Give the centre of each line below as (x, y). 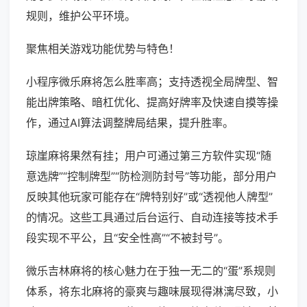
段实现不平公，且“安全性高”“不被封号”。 (127, 238)
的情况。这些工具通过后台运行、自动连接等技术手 (152, 218)
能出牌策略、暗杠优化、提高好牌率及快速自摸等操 (152, 102)
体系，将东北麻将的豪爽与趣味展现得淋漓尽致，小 (152, 292)
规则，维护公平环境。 (81, 16)
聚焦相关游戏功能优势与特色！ (103, 49)
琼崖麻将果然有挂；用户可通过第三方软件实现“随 (149, 156)
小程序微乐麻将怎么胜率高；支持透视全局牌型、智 (152, 82)
